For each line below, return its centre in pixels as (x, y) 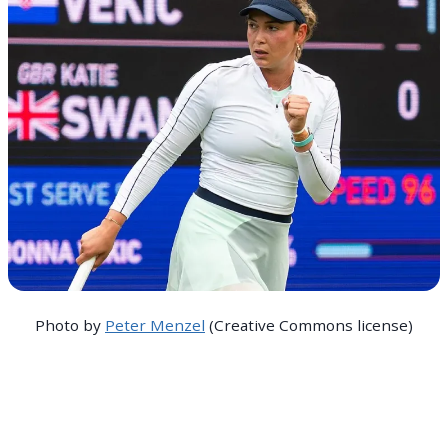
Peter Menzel (155, 325)
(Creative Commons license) (309, 325)
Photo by (70, 325)
